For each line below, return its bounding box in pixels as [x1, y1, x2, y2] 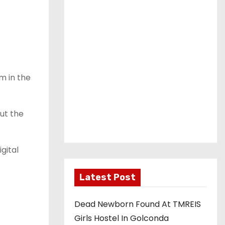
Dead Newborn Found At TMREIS [74, 198, 201, 210]
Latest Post [79, 172, 136, 183]
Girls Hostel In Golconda [74, 212, 169, 224]
